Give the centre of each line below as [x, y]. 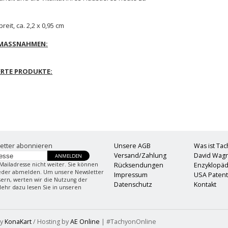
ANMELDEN [68, 156]
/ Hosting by [51, 222]
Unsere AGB [132, 146]
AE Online [85, 222]
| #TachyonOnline [128, 222]
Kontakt [205, 185]
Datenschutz [133, 185]
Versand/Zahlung [140, 156]
